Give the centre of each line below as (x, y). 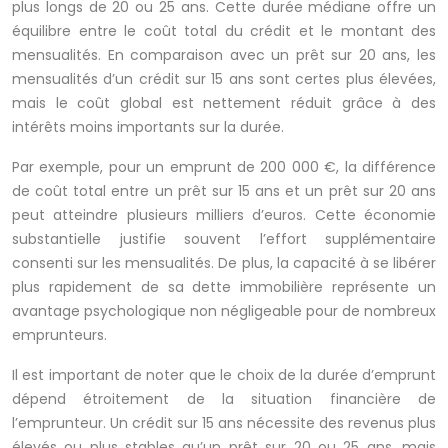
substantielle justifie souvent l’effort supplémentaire (224, 239)
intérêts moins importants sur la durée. (148, 127)
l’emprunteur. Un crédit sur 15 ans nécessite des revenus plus (224, 423)
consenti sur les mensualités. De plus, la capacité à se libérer (224, 263)
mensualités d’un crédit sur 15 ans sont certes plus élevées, (224, 79)
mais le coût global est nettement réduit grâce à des (224, 103)
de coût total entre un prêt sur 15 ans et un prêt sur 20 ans (224, 191)
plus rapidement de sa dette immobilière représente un (224, 287)
